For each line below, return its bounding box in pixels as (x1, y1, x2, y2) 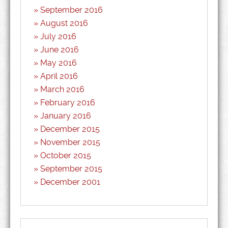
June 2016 (40, 45, 79, 54)
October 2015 (40, 151, 91, 160)
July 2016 (40, 32, 76, 41)
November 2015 (40, 137, 100, 147)
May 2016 (40, 58, 77, 68)
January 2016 (40, 111, 91, 121)
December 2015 (40, 124, 100, 134)
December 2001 (40, 177, 100, 187)
